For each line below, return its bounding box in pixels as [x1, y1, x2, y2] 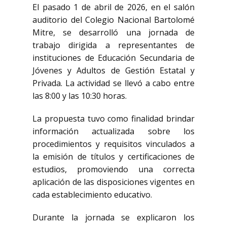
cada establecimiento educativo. [32, 189, 152, 200]
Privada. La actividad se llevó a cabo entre [32, 78, 195, 89]
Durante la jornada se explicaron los [32, 212, 195, 223]
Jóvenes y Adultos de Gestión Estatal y [32, 65, 195, 76]
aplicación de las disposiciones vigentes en [32, 176, 195, 187]
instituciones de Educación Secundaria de [32, 52, 195, 63]
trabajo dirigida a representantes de [32, 40, 195, 51]
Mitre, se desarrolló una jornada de [32, 27, 195, 38]
